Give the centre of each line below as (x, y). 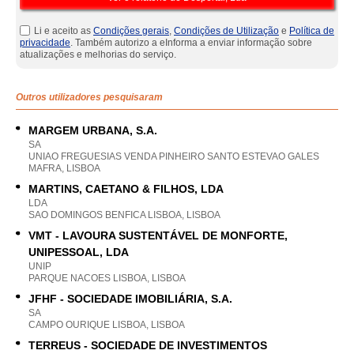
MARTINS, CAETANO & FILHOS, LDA (126, 189)
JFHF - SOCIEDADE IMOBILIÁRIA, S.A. (130, 299)
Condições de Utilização (226, 31)
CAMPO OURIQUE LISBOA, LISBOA (107, 325)
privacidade (45, 43)
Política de (312, 31)
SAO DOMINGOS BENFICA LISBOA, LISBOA (124, 215)
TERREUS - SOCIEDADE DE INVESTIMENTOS (148, 345)
